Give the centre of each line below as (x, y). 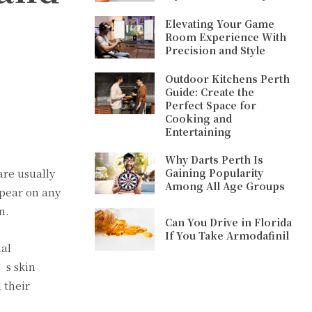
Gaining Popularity (214, 173)
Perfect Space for (211, 105)
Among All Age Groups (225, 186)
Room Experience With (226, 37)
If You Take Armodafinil (227, 236)
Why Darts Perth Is (214, 160)
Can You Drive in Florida (229, 223)
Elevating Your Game (220, 23)
